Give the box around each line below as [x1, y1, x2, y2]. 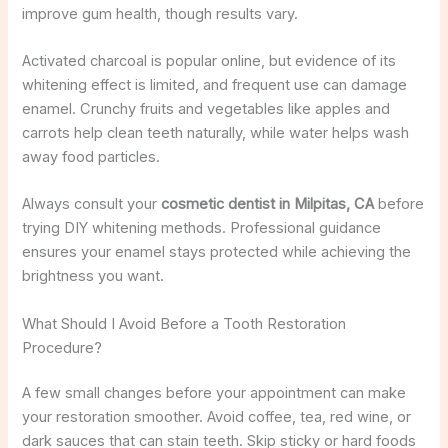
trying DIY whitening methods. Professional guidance [22, 219, 382, 238]
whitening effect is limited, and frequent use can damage [22, 75, 408, 94]
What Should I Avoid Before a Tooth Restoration [22, 314, 347, 333]
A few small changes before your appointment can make [22, 384, 407, 403]
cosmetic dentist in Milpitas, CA [161, 195, 375, 214]
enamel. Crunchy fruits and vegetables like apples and [22, 99, 391, 118]
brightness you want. [22, 267, 165, 286]
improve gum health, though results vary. [22, 4, 299, 23]
